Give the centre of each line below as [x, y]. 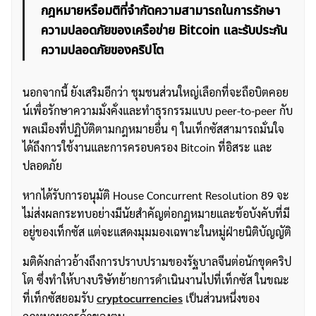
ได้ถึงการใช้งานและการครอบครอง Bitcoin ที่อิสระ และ [147, 147]
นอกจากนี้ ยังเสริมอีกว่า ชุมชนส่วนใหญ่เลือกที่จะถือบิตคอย [156, 92]
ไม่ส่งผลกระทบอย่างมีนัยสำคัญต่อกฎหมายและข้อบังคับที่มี [156, 214]
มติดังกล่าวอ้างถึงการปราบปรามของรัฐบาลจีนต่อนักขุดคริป [157, 262]
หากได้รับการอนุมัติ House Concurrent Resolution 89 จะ [156, 195]
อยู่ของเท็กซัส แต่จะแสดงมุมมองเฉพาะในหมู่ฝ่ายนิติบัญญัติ [157, 232]
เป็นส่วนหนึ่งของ [221, 298]
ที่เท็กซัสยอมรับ [60, 298]
